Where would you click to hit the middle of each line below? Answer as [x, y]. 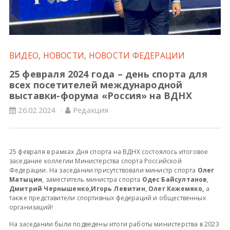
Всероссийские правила [49, 18]
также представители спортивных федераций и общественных [107, 198]
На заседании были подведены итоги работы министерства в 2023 [114, 224]
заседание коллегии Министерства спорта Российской [95, 161]
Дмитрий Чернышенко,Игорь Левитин [77, 188]
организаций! [31, 207]
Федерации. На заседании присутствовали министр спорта [103, 170]
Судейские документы [45, 44]
